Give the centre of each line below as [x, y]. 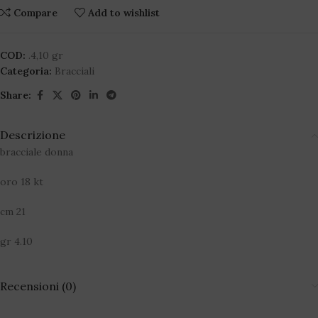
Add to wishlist [124, 12]
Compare [36, 12]
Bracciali [75, 71]
